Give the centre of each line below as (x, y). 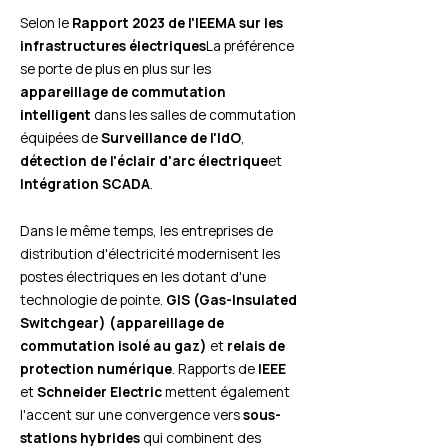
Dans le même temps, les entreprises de (146, 231)
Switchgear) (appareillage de (122, 323)
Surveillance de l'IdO (171, 138)
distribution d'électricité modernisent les (150, 254)
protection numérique (96, 369)
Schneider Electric (99, 392)
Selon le (46, 23)
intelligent (55, 115)
